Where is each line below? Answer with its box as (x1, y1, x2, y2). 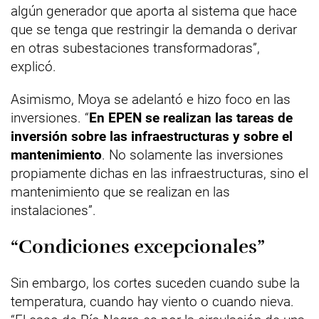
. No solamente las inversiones (102, 147, 283, 163)
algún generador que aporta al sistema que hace (11, 3, 297, 19)
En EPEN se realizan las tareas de (89, 110, 293, 126)
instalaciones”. (11, 202, 96, 219)
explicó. (11, 58, 56, 75)
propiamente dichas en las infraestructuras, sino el (11, 165, 308, 182)
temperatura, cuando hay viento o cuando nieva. (11, 293, 294, 310)
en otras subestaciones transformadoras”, (11, 40, 260, 56)
